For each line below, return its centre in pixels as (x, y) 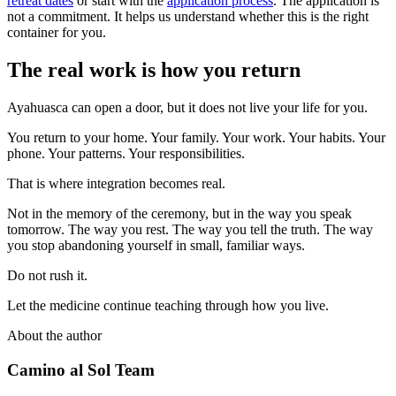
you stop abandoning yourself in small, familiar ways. (156, 245)
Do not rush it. (47, 275)
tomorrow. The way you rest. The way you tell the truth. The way (190, 229)
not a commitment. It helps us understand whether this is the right (188, 17)
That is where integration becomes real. (116, 183)
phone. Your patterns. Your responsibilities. (126, 153)
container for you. (57, 33)
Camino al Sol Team (81, 369)
